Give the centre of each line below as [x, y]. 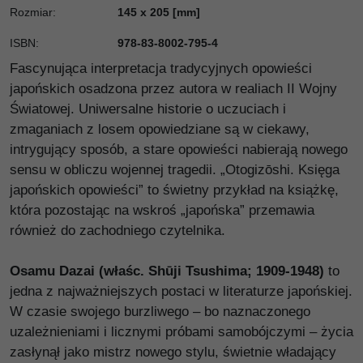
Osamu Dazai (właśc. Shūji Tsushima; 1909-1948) [167, 271]
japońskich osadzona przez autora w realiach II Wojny [173, 88]
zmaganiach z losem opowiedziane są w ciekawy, [160, 129]
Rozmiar [31, 12]
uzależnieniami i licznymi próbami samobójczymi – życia [181, 331]
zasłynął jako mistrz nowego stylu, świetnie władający [173, 352]
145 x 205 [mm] [159, 12]
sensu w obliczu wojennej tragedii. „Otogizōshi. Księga [175, 169]
